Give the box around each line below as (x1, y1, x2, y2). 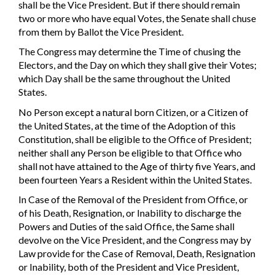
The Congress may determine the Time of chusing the (18, 45, 241, 58)
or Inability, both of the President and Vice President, (18, 261, 239, 273)
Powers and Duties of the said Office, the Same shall (18, 220, 234, 233)
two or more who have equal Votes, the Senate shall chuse (18, 12, 256, 24)
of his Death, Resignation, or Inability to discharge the (18, 207, 241, 219)
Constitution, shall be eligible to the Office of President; (18, 133, 252, 145)
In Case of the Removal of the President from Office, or (18, 193, 248, 206)
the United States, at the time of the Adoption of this (18, 119, 236, 131)
